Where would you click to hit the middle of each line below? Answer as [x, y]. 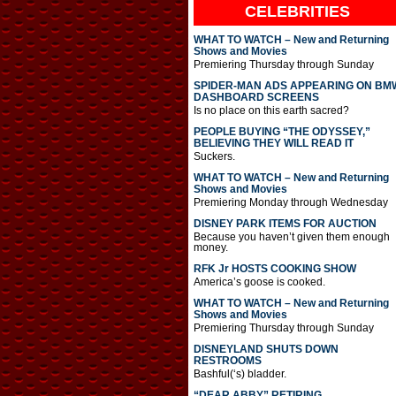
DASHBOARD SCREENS [256, 97]
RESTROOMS [227, 360]
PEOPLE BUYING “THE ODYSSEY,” [282, 131]
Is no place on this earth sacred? [271, 110]
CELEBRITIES [297, 11]
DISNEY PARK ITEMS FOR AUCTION [285, 223]
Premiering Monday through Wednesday [290, 202]
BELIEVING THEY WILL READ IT [273, 143]
